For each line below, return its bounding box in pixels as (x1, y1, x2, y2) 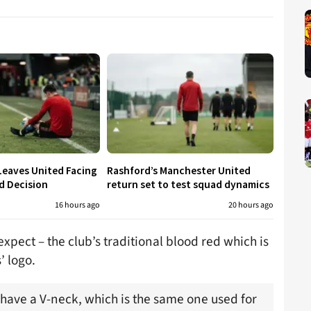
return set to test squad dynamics (107, 177, 269, 191)
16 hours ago (55, 199, 100, 211)
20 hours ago (228, 199, 274, 211)
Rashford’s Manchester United (107, 163, 251, 177)
